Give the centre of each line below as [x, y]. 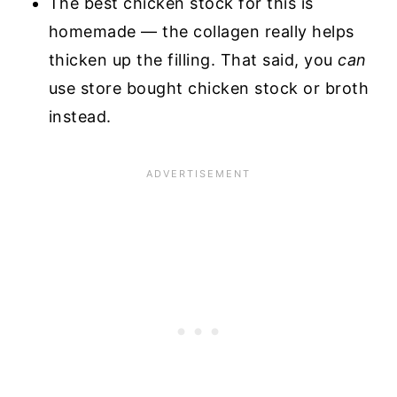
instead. [80, 116]
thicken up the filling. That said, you [193, 59]
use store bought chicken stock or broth [209, 88]
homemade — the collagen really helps [201, 31]
